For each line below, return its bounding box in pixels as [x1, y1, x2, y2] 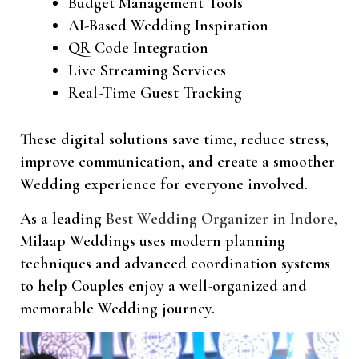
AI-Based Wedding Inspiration [68, 15, 268, 35]
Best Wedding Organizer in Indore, [106, 208, 337, 228]
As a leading [20, 208, 106, 228]
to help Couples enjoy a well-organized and [20, 276, 307, 296]
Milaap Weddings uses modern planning [20, 231, 285, 251]
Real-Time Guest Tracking [68, 83, 242, 103]
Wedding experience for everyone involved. [20, 174, 308, 194]
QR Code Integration [68, 38, 208, 58]
